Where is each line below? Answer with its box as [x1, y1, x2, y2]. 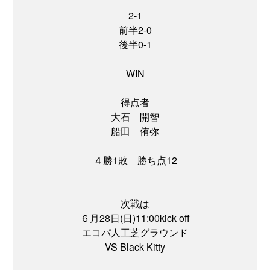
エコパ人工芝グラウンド [82, 225, 188, 240]
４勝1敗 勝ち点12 [93, 153, 177, 168]
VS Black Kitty [105, 240, 165, 254]
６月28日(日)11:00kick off [80, 211, 190, 225]
